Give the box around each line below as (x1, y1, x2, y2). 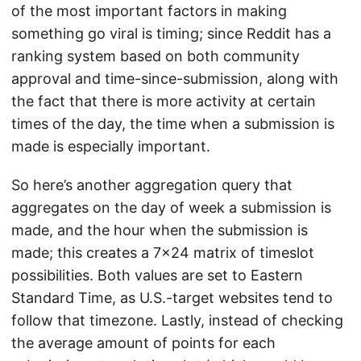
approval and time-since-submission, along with (11, 70, 338, 88)
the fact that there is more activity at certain (11, 93, 316, 110)
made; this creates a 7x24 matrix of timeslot (11, 244, 314, 262)
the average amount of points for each (11, 334, 276, 352)
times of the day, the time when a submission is (11, 115, 334, 133)
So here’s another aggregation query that (11, 176, 293, 194)
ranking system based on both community (11, 48, 300, 65)
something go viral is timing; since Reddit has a (11, 25, 331, 43)
